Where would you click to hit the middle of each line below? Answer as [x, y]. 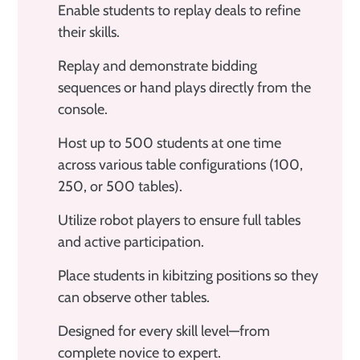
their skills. [89, 32]
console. [83, 109]
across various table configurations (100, [180, 164]
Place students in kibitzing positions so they [188, 275]
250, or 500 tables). [120, 186]
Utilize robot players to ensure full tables [179, 220]
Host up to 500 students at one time [170, 143]
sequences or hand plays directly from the [184, 87]
